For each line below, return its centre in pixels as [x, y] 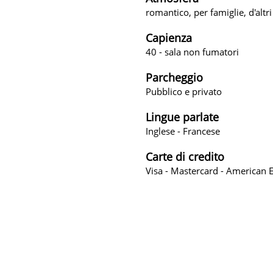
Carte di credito [185, 156]
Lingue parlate [182, 117]
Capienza [169, 37]
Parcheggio [174, 77]
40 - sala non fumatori [192, 51]
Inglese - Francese [183, 131]
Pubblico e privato [184, 91]
